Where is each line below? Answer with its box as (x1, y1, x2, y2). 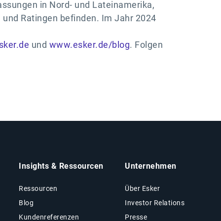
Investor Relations (125, 198, 185, 207)
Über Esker (125, 184, 160, 192)
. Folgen (130, 39, 163, 50)
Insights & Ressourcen (19, 161, 104, 171)
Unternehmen (125, 161, 177, 171)
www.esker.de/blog (49, 39, 130, 50)
